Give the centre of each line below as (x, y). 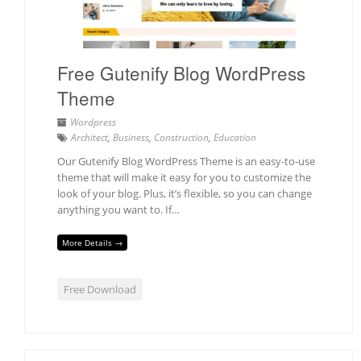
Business (131, 137)
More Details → (92, 242)
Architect (89, 137)
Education (235, 137)
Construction (181, 137)
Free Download (100, 289)
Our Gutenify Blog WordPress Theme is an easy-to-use (186, 161)
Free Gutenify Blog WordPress (181, 72)
